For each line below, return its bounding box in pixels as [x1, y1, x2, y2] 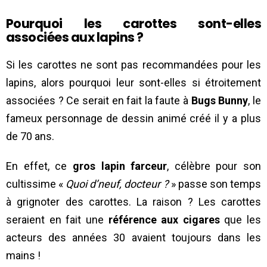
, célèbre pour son [167, 159, 261, 172]
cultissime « [6, 177, 66, 190]
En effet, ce [6, 159, 73, 172]
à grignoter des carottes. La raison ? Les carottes [6, 195, 261, 208]
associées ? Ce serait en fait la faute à [6, 94, 191, 107]
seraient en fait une [6, 213, 108, 226]
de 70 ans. [6, 129, 54, 142]
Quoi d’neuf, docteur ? [66, 177, 169, 190]
